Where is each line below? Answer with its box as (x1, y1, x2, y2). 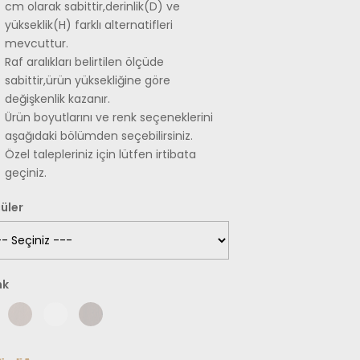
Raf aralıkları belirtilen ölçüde (4, 54, 164, 70)
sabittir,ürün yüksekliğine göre (4, 72, 170, 88)
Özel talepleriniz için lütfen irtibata (4, 146, 196, 162)
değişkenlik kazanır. (4, 91, 110, 107)
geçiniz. (4, 165, 47, 181)
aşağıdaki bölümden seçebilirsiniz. (4, 128, 193, 144)
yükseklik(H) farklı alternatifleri (4, 17, 173, 33)
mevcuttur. (4, 35, 68, 51)
